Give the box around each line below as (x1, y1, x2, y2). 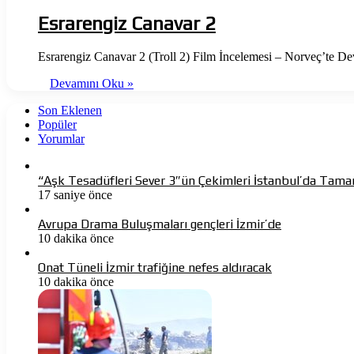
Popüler (38, 117, 77, 131)
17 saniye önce (38, 187, 112, 201)
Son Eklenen (38, 103, 102, 117)
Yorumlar (38, 131, 85, 145)
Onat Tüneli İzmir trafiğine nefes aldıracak (38, 259, 272, 275)
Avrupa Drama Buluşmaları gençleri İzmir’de (38, 216, 281, 232)
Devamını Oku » (50, 76, 134, 90)
